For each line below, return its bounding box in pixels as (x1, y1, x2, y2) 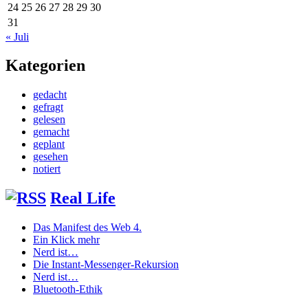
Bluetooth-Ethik (33, 283, 102, 296)
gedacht (33, 89, 67, 101)
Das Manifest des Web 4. (33, 221, 142, 234)
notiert (33, 163, 60, 175)
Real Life (50, 189, 115, 208)
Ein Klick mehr (33, 234, 100, 246)
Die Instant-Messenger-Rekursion (33, 258, 179, 271)
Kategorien (5, 56, 85, 75)
